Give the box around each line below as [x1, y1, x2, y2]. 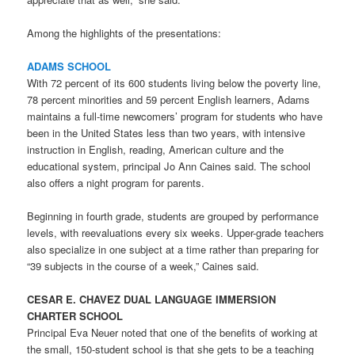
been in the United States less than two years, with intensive [27, 124, 306, 140]
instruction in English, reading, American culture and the [27, 141, 284, 157]
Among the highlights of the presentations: [27, 25, 222, 40]
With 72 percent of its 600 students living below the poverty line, [27, 74, 322, 90]
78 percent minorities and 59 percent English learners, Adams [27, 91, 311, 107]
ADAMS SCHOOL [27, 58, 112, 74]
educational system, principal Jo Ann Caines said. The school [27, 158, 311, 174]
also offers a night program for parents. [27, 174, 205, 190]
